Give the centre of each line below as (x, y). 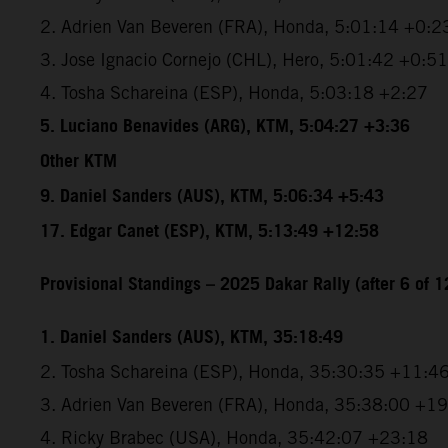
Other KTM (78, 161)
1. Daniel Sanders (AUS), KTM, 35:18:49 (191, 337)
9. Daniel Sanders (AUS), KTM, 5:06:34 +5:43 (212, 196)
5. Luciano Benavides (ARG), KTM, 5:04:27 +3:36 (225, 126)
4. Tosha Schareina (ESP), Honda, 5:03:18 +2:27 (234, 92)
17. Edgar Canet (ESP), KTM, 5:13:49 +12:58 (209, 231)
